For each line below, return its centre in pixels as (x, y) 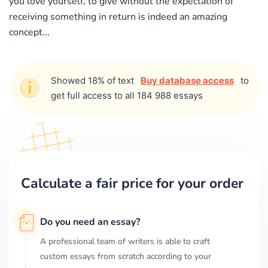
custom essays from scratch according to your (126, 256)
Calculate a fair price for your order (132, 183)
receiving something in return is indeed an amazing (118, 16)
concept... (29, 32)
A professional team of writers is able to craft (125, 241)
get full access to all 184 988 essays (127, 95)
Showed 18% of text (94, 80)
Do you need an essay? (90, 222)
